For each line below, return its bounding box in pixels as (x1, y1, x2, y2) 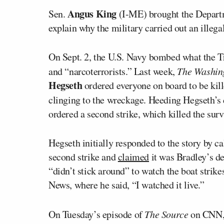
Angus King (65, 6, 117, 21)
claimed (117, 149, 149, 163)
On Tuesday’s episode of (48, 207, 142, 221)
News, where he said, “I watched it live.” (48, 177, 204, 191)
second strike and (48, 149, 118, 163)
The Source (142, 207, 188, 220)
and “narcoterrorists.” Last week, (48, 64, 177, 78)
